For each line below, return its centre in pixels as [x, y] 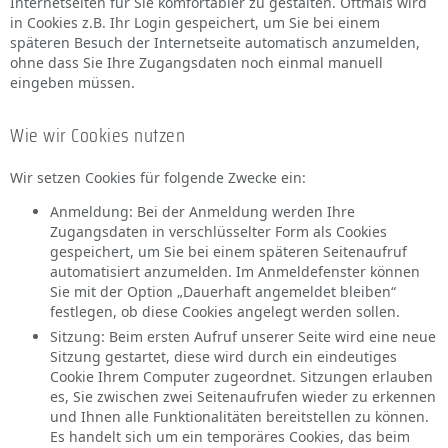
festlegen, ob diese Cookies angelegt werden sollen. [225, 311]
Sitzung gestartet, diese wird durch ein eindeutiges [223, 356]
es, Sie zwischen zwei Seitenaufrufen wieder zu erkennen [243, 396]
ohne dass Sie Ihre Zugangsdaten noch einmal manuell [196, 62]
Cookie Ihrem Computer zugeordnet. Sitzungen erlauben [241, 376]
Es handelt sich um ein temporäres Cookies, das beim [230, 436]
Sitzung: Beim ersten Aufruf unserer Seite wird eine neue [243, 336]
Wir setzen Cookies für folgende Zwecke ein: [158, 177]
